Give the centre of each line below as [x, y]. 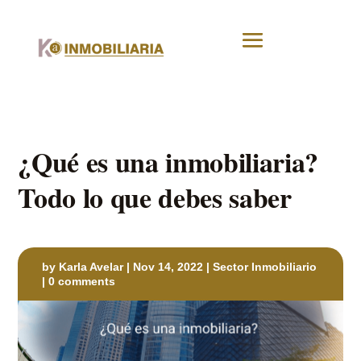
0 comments [82, 281]
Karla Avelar [91, 266]
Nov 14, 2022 [168, 266]
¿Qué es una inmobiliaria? [168, 162]
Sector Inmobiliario [265, 266]
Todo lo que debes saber [155, 197]
